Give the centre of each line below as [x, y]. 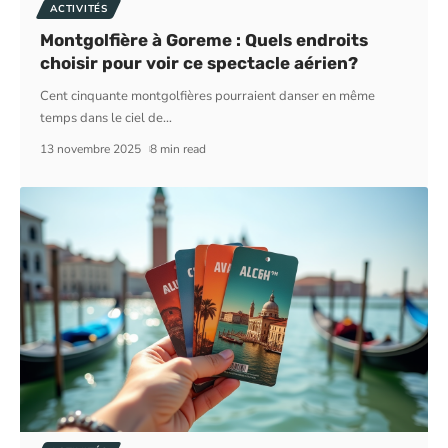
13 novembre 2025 [91, 149]
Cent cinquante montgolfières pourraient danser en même [208, 96]
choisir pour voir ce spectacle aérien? [199, 63]
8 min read [177, 149]
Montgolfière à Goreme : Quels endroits [204, 40]
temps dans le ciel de [102, 118]
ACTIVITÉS [79, 9]
